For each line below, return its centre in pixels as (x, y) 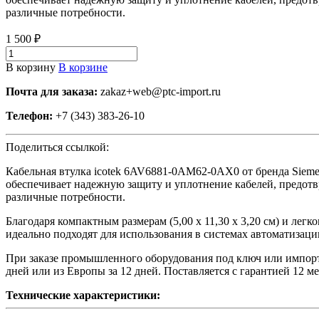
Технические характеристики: (83, 295)
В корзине (83, 67)
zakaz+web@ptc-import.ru (159, 91)
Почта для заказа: (52, 91)
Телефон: (29, 115)
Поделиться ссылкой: (57, 147)
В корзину (31, 67)
